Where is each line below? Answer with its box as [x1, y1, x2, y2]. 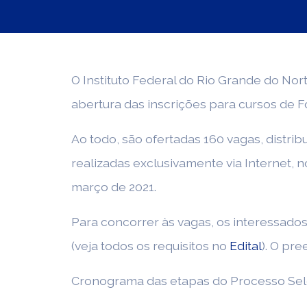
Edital [230, 238, 262, 253]
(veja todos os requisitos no [71, 238, 230, 253]
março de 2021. [71, 180, 156, 194]
